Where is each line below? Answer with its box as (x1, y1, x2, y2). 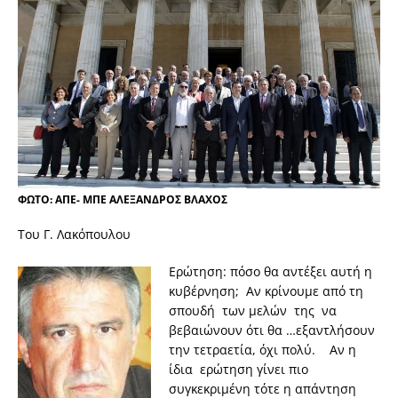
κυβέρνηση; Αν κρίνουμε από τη (169, 283, 363, 300)
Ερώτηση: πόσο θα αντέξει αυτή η (169, 263, 372, 281)
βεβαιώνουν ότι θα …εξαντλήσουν (169, 322, 375, 339)
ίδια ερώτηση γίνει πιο (169, 361, 308, 378)
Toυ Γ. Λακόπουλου (18, 226, 131, 243)
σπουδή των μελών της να (169, 302, 340, 320)
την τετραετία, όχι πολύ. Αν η (169, 341, 356, 359)
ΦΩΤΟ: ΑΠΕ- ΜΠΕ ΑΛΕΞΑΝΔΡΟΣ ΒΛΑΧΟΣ (18, 192, 227, 208)
